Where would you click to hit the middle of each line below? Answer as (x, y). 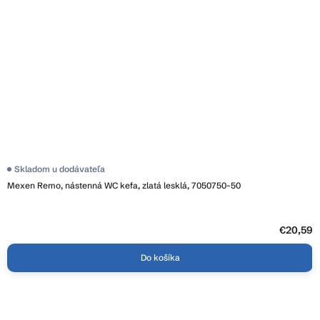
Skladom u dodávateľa (60, 169)
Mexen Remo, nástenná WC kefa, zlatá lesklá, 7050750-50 (124, 186)
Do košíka (160, 258)
